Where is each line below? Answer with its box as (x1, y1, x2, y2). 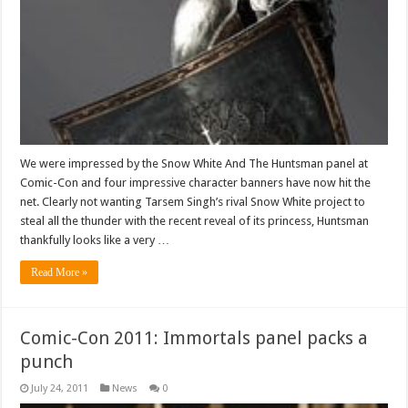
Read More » (31, 265, 88, 279)
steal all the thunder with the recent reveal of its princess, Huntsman (20, 213, 370, 228)
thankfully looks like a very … (20, 232, 170, 247)
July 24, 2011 (31, 382, 89, 394)
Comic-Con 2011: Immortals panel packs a (20, 326, 369, 349)
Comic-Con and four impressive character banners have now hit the (20, 175, 372, 189)
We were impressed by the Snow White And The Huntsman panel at (20, 156, 369, 170)
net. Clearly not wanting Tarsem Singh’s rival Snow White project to (20, 194, 366, 209)
